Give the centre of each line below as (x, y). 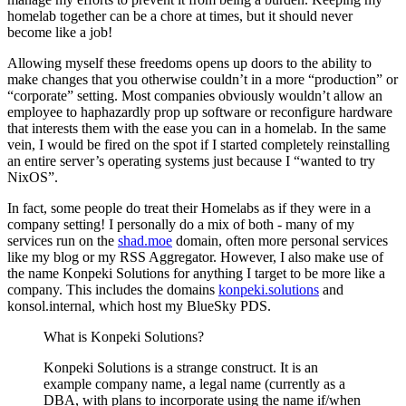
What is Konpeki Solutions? (124, 337)
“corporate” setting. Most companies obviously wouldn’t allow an (195, 96)
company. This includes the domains (113, 290)
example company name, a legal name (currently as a (194, 384)
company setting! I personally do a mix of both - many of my (181, 225)
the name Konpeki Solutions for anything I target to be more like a (196, 274)
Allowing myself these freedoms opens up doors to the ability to (189, 63)
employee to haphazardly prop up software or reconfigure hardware (200, 112)
